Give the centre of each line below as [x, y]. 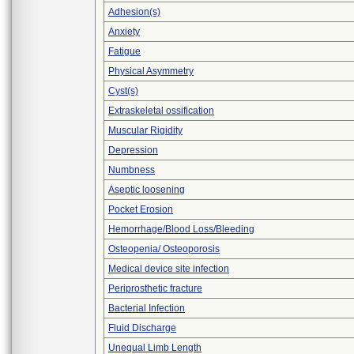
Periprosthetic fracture [155, 288]
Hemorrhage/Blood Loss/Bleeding [181, 229]
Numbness [132, 170]
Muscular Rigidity [145, 130]
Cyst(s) [123, 91]
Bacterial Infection [147, 308]
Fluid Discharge [142, 328]
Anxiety [124, 32]
